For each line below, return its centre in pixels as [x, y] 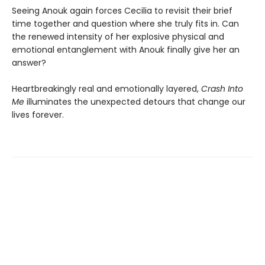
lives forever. [38, 115]
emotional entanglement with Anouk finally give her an [126, 50]
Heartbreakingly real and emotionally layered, [106, 89]
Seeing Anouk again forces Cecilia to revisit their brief [122, 11]
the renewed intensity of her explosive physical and [118, 37]
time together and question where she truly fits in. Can [125, 24]
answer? [29, 63]
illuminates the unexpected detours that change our [135, 102]
